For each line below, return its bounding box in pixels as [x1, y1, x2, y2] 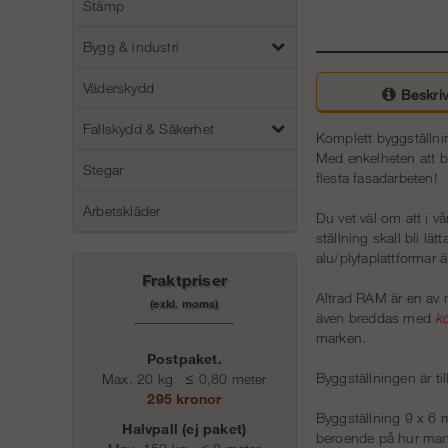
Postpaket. [146, 350, 222, 367]
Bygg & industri [83, 38, 179, 55]
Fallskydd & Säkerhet [83, 120, 214, 137]
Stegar [83, 161, 124, 178]
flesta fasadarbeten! [315, 169, 437, 187]
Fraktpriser [141, 270, 227, 289]
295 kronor [147, 390, 222, 407]
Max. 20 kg [102, 370, 182, 387]
